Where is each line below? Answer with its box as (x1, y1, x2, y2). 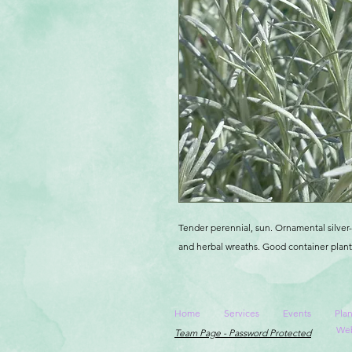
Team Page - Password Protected (174, 326, 311, 339)
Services (224, 306, 259, 319)
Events (283, 306, 311, 319)
